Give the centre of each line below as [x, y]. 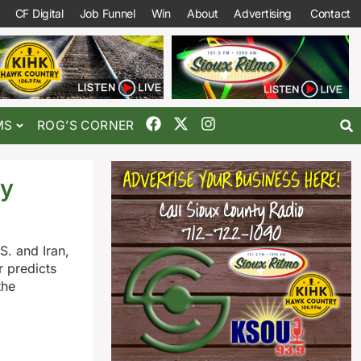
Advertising [263, 13]
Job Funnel [107, 13]
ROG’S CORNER [85, 126]
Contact [330, 13]
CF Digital [39, 13]
